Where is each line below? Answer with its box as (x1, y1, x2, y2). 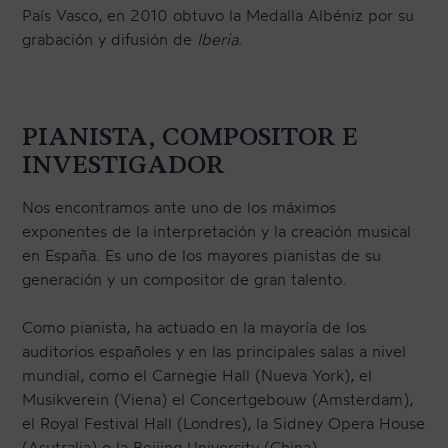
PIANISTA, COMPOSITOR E (22, 120, 359, 152)
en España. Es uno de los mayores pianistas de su (22, 244, 382, 265)
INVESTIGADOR (22, 148, 225, 180)
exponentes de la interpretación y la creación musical (22, 220, 412, 241)
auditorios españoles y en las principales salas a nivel (22, 340, 407, 361)
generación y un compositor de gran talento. (22, 268, 347, 289)
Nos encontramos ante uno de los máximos (22, 196, 337, 217)
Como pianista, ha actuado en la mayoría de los (22, 316, 367, 337)
